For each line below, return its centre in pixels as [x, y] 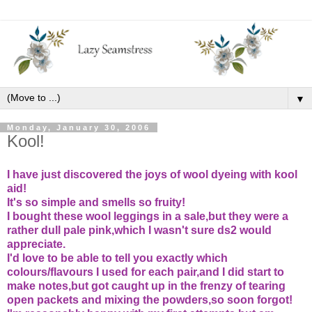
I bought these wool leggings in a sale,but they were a [148, 216]
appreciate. [36, 244]
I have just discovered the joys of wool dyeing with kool [152, 174]
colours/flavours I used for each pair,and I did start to [146, 272]
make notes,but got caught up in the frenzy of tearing [146, 286]
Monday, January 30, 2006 [79, 128]
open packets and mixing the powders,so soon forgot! [150, 299]
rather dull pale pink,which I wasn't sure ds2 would [139, 230]
